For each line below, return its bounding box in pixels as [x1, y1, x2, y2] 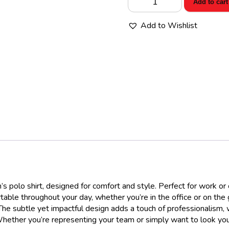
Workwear [127, 14, 166, 25]
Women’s [127, 3, 162, 14]
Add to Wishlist [141, 20, 198, 31]
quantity [127, 48, 156, 59]
